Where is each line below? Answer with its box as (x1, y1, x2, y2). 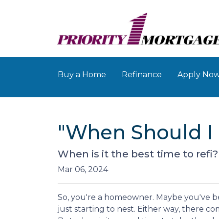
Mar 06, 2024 (58, 165, 108, 174)
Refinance (122, 70, 162, 79)
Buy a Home (58, 70, 106, 79)
